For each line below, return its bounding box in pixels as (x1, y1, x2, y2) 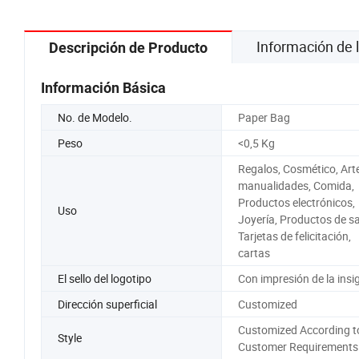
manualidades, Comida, (237, 177, 354, 193)
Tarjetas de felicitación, (237, 228, 351, 244)
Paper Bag (237, 109, 290, 125)
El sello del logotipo (58, 270, 151, 286)
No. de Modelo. (58, 109, 132, 125)
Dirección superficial (58, 296, 157, 312)
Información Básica (41, 79, 166, 96)
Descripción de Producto (49, 38, 208, 56)
